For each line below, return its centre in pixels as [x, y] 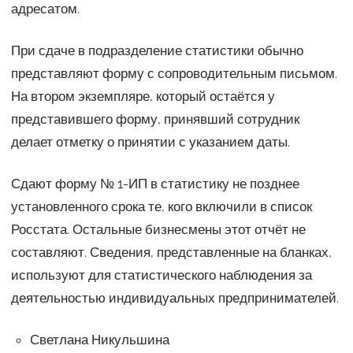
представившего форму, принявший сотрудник [155, 119]
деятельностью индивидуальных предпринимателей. [175, 297]
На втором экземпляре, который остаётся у [143, 96]
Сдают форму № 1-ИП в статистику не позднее [155, 183]
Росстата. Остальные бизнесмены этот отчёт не [158, 229]
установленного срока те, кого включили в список [161, 206]
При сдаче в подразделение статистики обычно [157, 50]
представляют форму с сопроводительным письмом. [174, 73]
